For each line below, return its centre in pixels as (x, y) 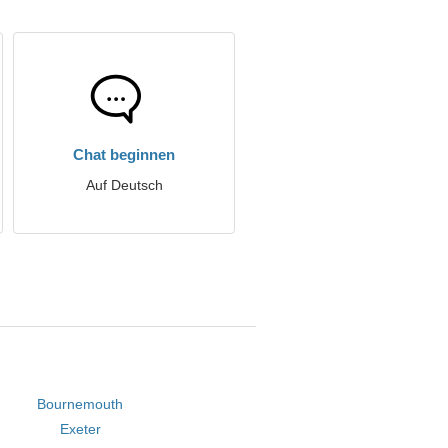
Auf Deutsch (124, 185)
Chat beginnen (124, 154)
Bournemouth (80, 404)
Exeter (80, 429)
